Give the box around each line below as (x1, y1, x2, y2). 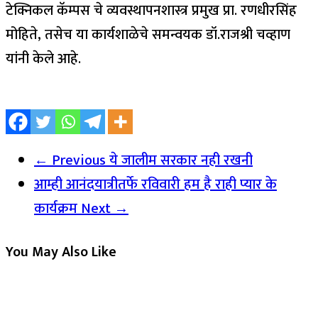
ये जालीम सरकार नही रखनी (106, 148, 253, 173)
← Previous (34, 148, 106, 173)
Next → (81, 197, 128, 221)
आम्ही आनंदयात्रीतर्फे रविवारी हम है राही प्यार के (34, 172, 277, 197)
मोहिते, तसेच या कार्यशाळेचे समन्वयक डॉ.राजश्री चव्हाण (6, 22, 290, 47)
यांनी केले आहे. (6, 46, 81, 71)
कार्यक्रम (34, 197, 81, 221)
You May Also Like (6, 239, 116, 264)
